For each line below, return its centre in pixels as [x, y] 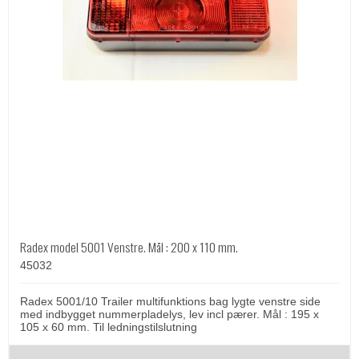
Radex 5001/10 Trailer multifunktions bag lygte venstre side [170, 301]
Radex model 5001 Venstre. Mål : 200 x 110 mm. [129, 246]
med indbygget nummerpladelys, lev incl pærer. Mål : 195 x [169, 314]
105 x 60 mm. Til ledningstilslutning [109, 327]
